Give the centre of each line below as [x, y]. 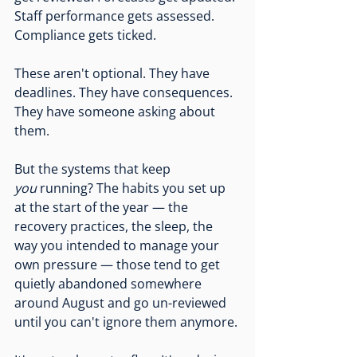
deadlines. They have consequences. [125, 93]
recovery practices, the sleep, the [115, 227]
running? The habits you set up [133, 188]
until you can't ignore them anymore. [126, 322]
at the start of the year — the [103, 208]
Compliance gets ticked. [85, 35]
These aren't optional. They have [114, 74]
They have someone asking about [116, 112]
